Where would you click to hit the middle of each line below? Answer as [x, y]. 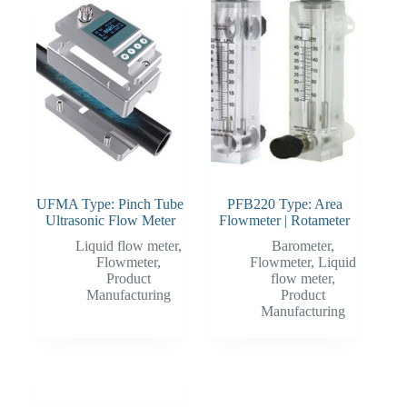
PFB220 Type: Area [284, 204]
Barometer [301, 246]
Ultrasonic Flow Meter [110, 221]
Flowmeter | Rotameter [285, 221]
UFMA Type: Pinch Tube [110, 204]
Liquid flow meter [126, 246]
